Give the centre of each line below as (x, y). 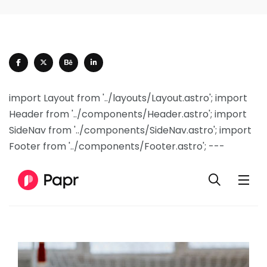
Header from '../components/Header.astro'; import (128, 114)
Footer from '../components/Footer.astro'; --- (117, 146)
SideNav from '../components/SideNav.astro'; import (130, 130)
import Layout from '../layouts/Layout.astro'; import (128, 98)
